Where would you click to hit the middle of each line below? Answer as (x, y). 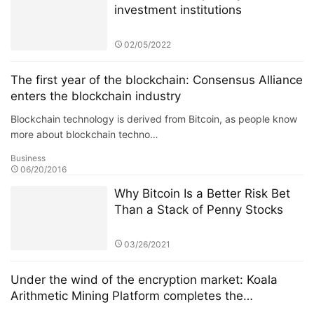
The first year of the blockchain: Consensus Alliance (157, 80)
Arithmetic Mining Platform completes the (127, 295)
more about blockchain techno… (84, 134)
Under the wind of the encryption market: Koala (144, 279)
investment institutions (178, 9)
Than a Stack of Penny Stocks (198, 209)
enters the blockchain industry (96, 96)
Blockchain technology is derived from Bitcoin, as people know (154, 118)
